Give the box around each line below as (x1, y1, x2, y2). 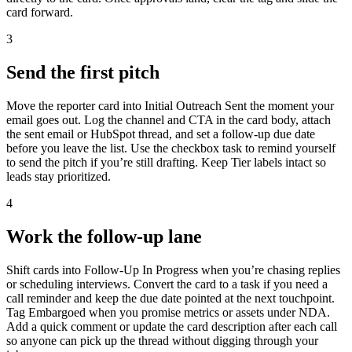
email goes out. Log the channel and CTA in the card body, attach (6, 113, 331, 127)
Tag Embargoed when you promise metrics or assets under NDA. (6, 305, 330, 319)
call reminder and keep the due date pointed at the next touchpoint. (6, 291, 335, 305)
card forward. (6, 5, 73, 20)
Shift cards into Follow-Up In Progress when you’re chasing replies (6, 262, 340, 277)
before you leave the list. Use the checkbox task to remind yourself (6, 141, 335, 156)
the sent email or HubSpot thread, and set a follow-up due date (6, 127, 315, 141)
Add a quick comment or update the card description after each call (6, 319, 337, 333)
